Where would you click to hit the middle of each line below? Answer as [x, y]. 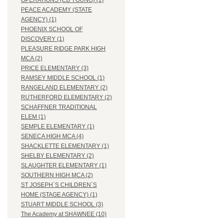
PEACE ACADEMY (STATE [56, 10]
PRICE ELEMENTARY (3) [55, 68]
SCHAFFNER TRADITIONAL [59, 107]
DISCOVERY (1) [43, 39]
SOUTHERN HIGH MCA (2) [57, 175]
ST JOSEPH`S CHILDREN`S [59, 185]
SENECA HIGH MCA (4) [52, 136]
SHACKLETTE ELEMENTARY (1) [65, 146]
